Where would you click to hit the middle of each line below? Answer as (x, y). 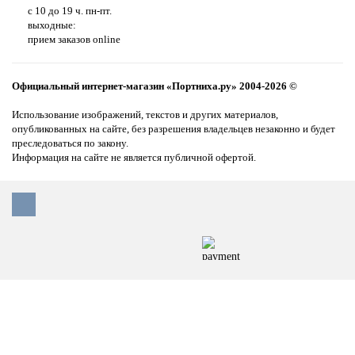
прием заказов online (74, 39)
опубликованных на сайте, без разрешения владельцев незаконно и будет (174, 129)
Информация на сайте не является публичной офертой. (134, 157)
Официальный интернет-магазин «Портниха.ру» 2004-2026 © (155, 86)
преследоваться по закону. (70, 143)
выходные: (52, 25)
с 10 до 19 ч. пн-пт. (70, 11)
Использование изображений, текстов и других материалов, (145, 115)
